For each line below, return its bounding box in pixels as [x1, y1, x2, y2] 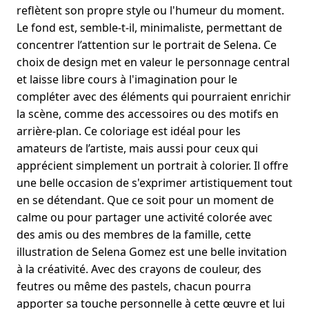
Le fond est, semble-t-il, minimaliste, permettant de [17, 20, 282, 35]
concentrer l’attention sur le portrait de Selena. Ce [17, 37, 277, 52]
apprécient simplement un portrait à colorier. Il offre [17, 158, 288, 173]
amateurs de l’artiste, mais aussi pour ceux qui [17, 141, 258, 156]
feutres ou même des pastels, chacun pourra [17, 279, 251, 294]
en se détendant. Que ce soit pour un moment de [17, 192, 274, 208]
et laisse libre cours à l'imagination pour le [17, 72, 237, 87]
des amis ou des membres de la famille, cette [17, 227, 251, 242]
